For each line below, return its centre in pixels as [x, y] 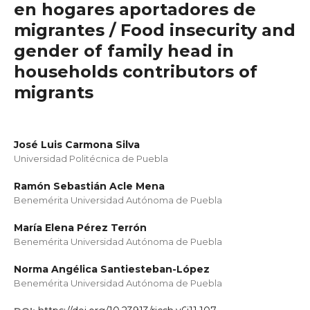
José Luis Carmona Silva [77, 145]
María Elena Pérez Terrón [80, 228]
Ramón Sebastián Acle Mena [89, 186]
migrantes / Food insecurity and [155, 30]
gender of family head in [124, 51]
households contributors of [136, 72]
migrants [54, 93]
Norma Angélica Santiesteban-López [112, 270]
